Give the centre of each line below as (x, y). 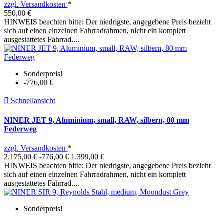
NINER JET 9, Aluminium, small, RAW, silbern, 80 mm (97, 120)
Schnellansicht (33, 100)
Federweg (20, 129)
